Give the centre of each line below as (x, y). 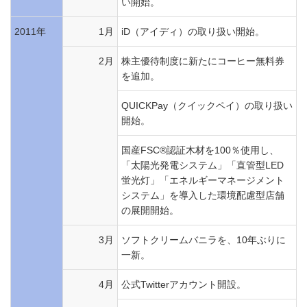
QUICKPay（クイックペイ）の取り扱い (207, 106)
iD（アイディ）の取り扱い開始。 (193, 32)
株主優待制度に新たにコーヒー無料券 (203, 61)
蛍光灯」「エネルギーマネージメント (203, 180)
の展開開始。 (150, 210)
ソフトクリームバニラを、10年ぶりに (204, 240)
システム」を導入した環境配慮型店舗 (203, 195)
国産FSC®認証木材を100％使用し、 (200, 150)
